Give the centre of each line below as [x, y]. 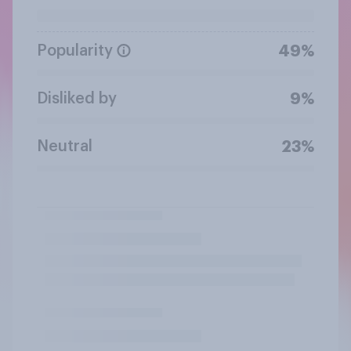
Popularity [75, 51]
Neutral [65, 146]
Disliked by [77, 98]
